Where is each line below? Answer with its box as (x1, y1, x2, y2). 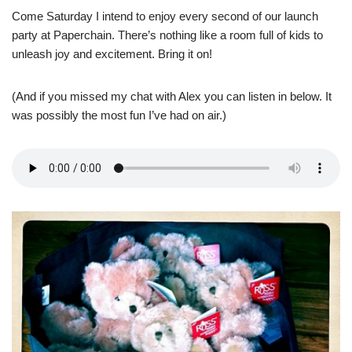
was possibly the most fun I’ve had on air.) (12, 108, 226, 123)
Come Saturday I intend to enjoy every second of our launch (12, 9, 318, 24)
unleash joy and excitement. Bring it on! (12, 47, 212, 61)
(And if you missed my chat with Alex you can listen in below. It (12, 90, 332, 104)
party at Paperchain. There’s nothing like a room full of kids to (12, 28, 323, 42)
